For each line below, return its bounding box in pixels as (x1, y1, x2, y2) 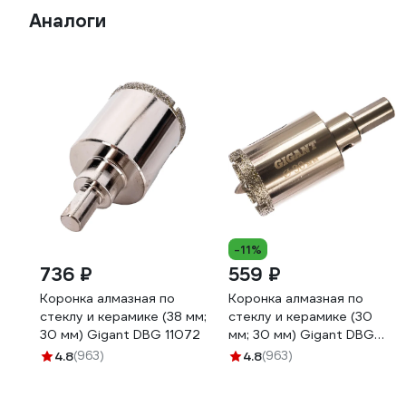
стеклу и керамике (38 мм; (40, 308, 207, 324)
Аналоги (29, 9, 106, 33)
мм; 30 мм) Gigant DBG (228, 326, 374, 343)
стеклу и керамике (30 (228, 308, 372, 324)
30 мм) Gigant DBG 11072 (40, 326, 200, 343)
